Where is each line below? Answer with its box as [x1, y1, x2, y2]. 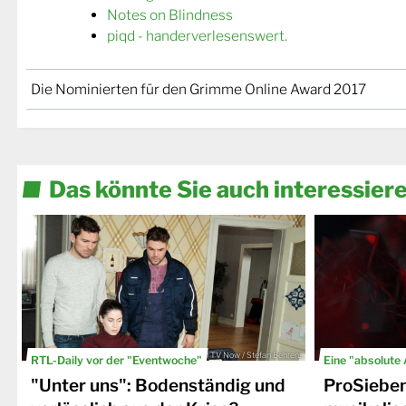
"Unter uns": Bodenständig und [31, 375, 285, 397]
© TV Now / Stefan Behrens [202, 350, 304, 361]
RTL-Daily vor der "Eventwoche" [31, 353, 202, 367]
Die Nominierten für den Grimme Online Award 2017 [31, 81, 366, 99]
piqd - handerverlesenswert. [106, 26, 287, 44]
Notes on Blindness [106, 5, 233, 24]
